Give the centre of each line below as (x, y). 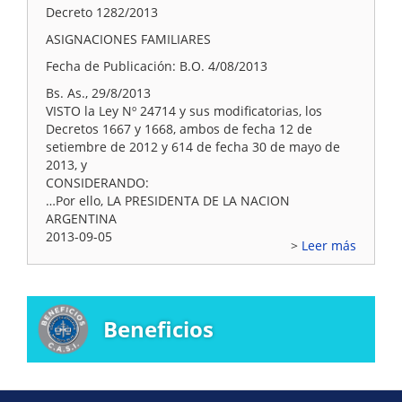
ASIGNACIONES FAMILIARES (128, 39)
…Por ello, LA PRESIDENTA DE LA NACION (168, 201)
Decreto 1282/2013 (102, 12)
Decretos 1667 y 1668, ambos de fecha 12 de (179, 129)
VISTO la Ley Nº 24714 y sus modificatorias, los (184, 111)
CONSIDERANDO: (97, 183)
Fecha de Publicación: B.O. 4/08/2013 (157, 66)
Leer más (329, 245)
